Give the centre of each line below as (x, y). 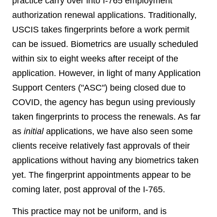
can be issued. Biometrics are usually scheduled (105, 44)
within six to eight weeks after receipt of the (95, 59)
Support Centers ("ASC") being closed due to (99, 88)
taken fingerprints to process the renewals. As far (106, 117)
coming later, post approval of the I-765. (89, 189)
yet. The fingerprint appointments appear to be (101, 175)
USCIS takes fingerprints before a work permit (101, 30)
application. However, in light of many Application (106, 73)
